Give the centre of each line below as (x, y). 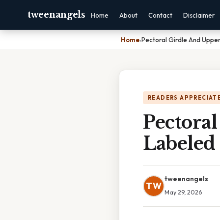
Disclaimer (199, 15)
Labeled (179, 144)
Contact (160, 15)
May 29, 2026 (183, 192)
